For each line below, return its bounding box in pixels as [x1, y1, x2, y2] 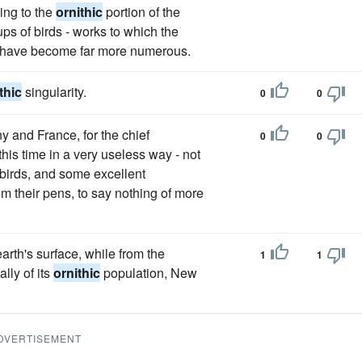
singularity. [22, 82, 86, 101]
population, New [100, 263, 197, 282]
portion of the [103, 2, 180, 21]
